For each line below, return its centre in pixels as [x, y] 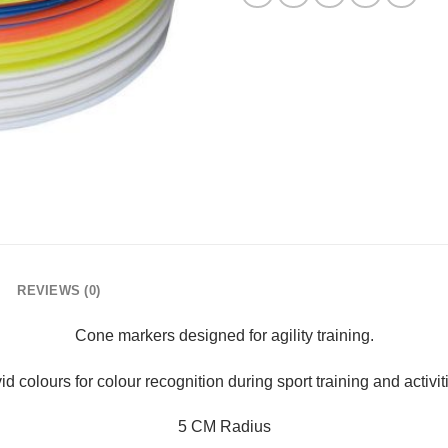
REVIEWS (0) [59, 290]
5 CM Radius [224, 427]
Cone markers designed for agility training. [224, 335]
